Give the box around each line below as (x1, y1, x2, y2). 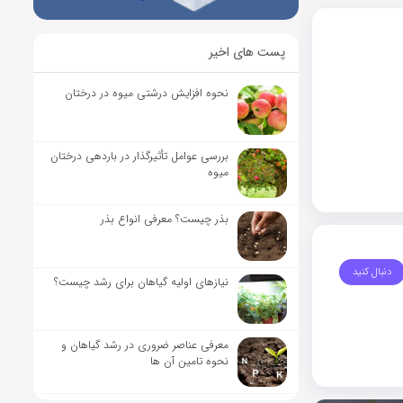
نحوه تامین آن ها (150, 353, 229, 371)
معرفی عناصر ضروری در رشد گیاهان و (61, 336, 229, 354)
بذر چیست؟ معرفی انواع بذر (101, 210, 229, 228)
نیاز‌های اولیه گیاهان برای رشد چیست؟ (54, 273, 229, 291)
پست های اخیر (209, 42, 285, 63)
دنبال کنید (353, 263, 391, 280)
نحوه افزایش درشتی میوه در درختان (65, 85, 229, 103)
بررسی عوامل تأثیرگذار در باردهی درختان (50, 148, 229, 166)
